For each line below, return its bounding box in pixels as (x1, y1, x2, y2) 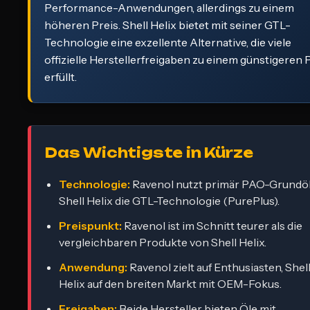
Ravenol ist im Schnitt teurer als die (122, 218, 302, 232)
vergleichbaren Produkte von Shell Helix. (59, 235, 266, 249)
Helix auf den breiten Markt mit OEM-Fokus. (59, 276, 282, 291)
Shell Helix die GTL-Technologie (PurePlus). (59, 193, 280, 208)
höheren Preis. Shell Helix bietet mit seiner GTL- (44, 17, 291, 32)
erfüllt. (44, 69, 77, 84)
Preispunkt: (59, 218, 122, 232)
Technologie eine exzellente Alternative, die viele (44, 35, 291, 49)
